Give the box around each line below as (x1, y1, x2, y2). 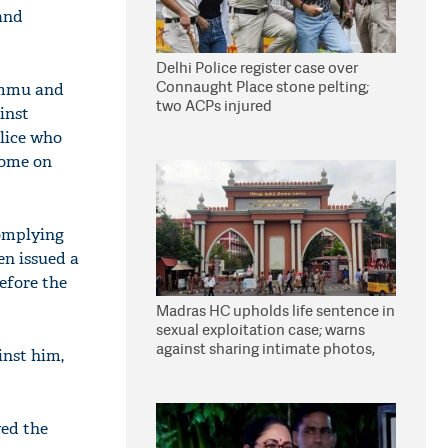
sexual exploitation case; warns (156, 319, 365, 340)
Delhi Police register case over (156, 57, 358, 78)
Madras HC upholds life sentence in (156, 300, 395, 321)
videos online (156, 357, 247, 378)
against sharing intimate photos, (156, 338, 375, 359)
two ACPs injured (156, 95, 272, 116)
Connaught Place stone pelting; (156, 76, 369, 97)
